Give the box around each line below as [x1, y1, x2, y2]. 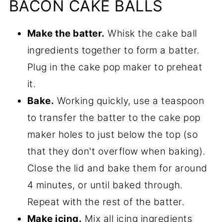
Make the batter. [27, 28, 105, 40]
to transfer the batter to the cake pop [27, 112, 201, 124]
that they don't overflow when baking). [27, 146, 206, 158]
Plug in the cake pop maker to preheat [27, 61, 203, 73]
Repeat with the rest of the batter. [27, 196, 185, 208]
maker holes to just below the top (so [27, 129, 198, 141]
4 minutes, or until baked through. [27, 179, 183, 191]
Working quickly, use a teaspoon [54, 95, 205, 107]
